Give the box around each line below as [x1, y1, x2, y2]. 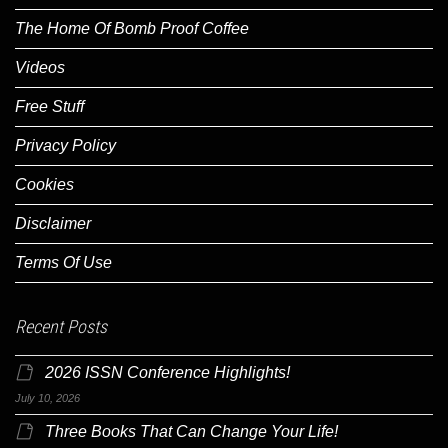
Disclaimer [15, 214, 91, 232]
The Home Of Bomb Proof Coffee [15, 19, 249, 37]
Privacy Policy [15, 136, 116, 154]
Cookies [15, 175, 74, 193]
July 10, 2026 [15, 391, 80, 404]
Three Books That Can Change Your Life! [45, 422, 338, 440]
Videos [15, 58, 65, 76]
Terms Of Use [15, 253, 112, 271]
